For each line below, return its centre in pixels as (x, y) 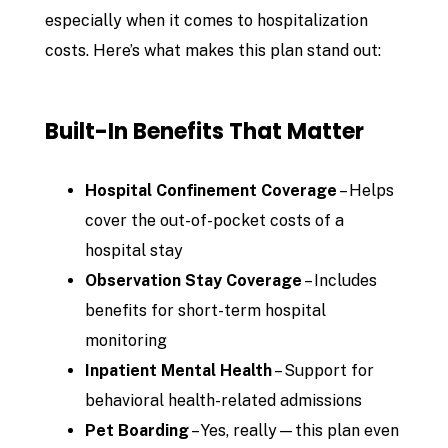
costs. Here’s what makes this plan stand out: (213, 51)
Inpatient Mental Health (179, 371)
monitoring (126, 341)
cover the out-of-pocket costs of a (215, 221)
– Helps (366, 191)
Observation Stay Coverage (194, 281)
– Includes (340, 281)
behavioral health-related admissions (224, 401)
